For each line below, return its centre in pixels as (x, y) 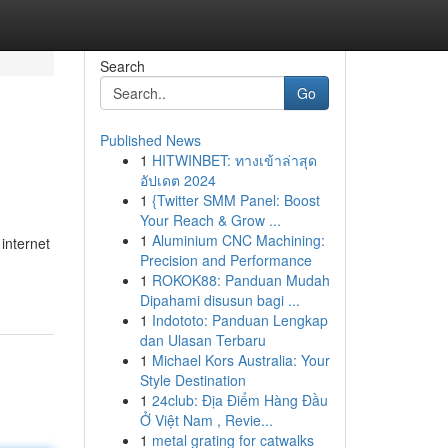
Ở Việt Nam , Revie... (206, 420)
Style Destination (192, 380)
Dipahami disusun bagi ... (219, 300)
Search (122, 66)
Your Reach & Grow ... (210, 220)
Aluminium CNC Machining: (238, 240)
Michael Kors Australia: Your (240, 360)
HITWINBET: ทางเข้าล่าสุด (234, 160)
